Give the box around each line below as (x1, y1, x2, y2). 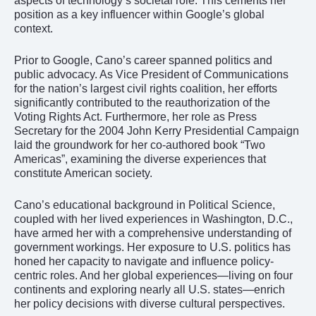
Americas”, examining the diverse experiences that (14, 152, 266, 165)
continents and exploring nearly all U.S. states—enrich (14, 283, 285, 296)
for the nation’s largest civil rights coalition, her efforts (14, 82, 277, 95)
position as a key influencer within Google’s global (14, 8, 265, 20)
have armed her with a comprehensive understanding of (14, 226, 291, 239)
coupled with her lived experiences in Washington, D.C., (14, 212, 293, 225)
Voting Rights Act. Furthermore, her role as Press (14, 110, 257, 123)
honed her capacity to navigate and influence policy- (14, 255, 274, 267)
